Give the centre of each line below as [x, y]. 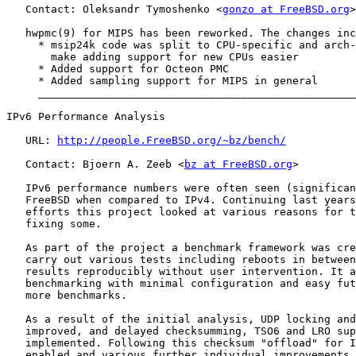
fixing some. [54, 224]
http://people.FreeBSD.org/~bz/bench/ [172, 141]
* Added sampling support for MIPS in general [162, 81]
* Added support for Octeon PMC [118, 69]
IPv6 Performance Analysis [86, 117]
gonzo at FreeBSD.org [286, 10]
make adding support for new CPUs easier [153, 57]
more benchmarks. [67, 296]
